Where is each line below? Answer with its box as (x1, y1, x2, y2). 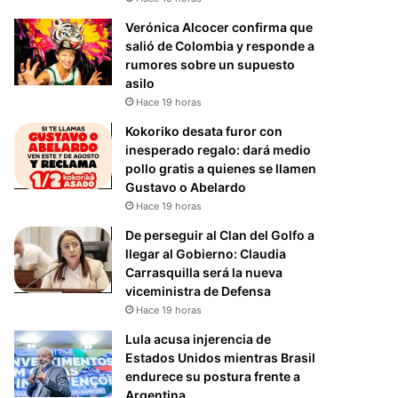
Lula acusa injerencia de (125, 330, 272, 346)
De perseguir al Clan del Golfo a (125, 227, 315, 243)
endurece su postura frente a (125, 368, 301, 384)
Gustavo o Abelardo (125, 179, 247, 195)
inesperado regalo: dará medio (125, 141, 312, 157)
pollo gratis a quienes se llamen (125, 160, 317, 176)
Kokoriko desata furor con (125, 123, 283, 139)
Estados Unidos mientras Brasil (125, 349, 316, 365)
